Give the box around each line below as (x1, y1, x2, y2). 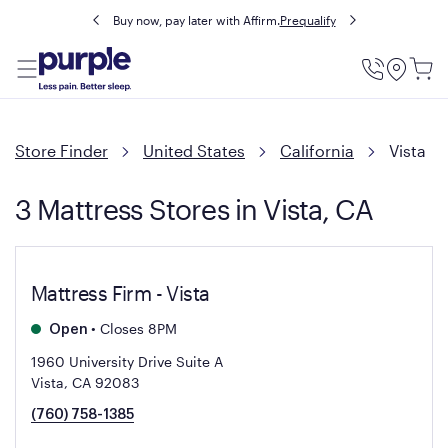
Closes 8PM (96, 320, 177, 337)
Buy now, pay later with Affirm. (112, 13, 280, 27)
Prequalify (279, 13, 336, 27)
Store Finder (15, 141, 108, 160)
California (280, 141, 354, 160)
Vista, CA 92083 (31, 374, 139, 391)
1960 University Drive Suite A (31, 353, 223, 370)
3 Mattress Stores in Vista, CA (15, 193, 373, 225)
